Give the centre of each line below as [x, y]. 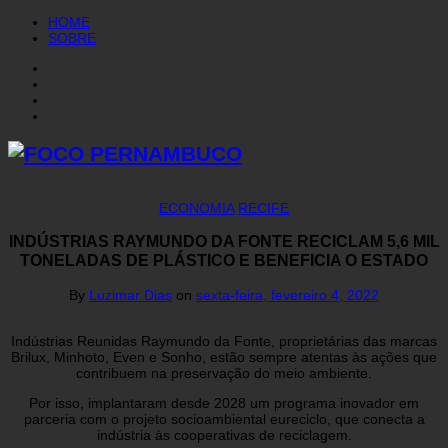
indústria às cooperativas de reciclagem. [224, 434]
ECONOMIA [196, 207]
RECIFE [263, 207]
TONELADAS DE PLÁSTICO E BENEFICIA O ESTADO [224, 260]
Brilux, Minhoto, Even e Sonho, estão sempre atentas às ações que [224, 356]
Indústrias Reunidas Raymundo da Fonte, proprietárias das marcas [224, 340]
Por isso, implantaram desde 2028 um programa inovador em [224, 402]
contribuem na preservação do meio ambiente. [224, 372]
